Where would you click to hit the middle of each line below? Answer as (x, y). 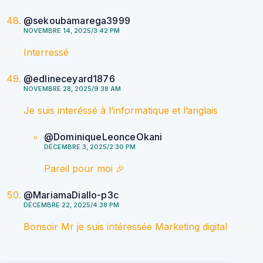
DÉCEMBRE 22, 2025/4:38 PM (71, 205)
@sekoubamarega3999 (77, 21)
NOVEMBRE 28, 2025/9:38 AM (72, 89)
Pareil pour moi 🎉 (85, 169)
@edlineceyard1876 (69, 79)
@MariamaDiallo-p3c (71, 195)
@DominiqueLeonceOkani (103, 137)
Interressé (46, 53)
